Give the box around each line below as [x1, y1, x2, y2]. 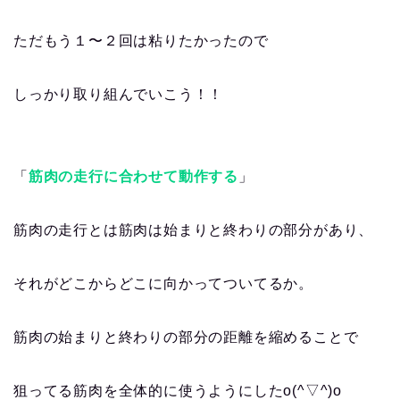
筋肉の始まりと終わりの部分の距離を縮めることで [13, 329, 359, 346]
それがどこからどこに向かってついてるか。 [13, 276, 313, 292]
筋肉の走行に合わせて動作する [28, 169, 239, 185]
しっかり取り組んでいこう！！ [13, 87, 224, 103]
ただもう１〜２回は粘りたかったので [13, 33, 269, 49]
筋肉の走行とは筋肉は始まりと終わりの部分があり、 [13, 222, 374, 238]
